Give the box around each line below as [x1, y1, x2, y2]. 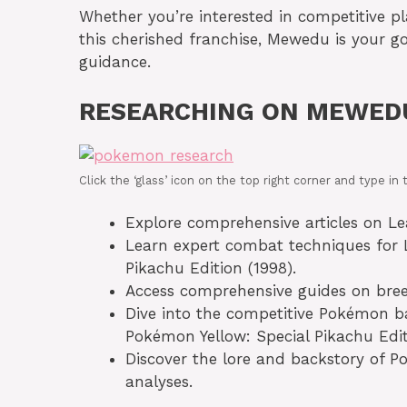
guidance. [79, 53, 151, 72]
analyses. [125, 372, 193, 392]
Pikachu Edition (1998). [125, 259, 296, 278]
